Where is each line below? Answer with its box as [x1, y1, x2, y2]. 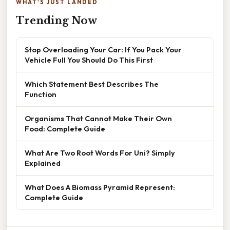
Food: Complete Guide [25, 124, 105, 134]
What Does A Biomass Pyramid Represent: [25, 182, 175, 193]
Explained [25, 158, 61, 168]
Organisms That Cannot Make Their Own [25, 113, 172, 124]
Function [25, 89, 56, 100]
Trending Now [16, 14, 97, 27]
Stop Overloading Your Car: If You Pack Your [25, 45, 182, 55]
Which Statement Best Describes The [25, 79, 159, 89]
